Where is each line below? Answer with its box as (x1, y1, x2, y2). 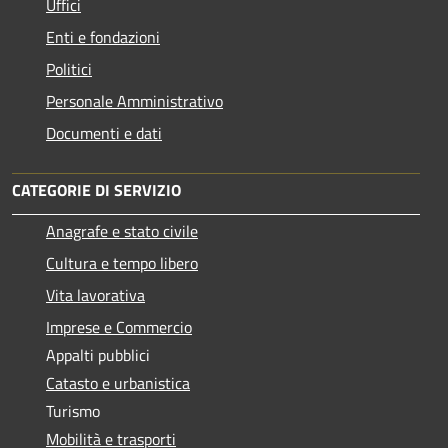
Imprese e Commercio (46, 315, 192, 340)
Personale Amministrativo (46, 89, 223, 114)
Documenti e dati (46, 121, 162, 146)
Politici (46, 57, 92, 82)
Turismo (46, 399, 100, 424)
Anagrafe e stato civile (46, 219, 198, 244)
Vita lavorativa (46, 283, 145, 308)
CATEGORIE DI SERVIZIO (12, 178, 181, 203)
